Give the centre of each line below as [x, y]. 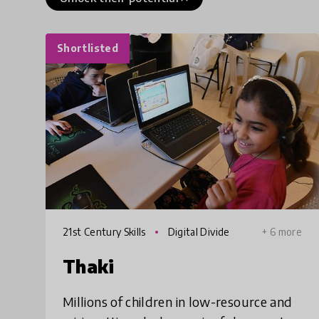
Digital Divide [198, 231]
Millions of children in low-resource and [178, 301]
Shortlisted [88, 48]
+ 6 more [282, 231]
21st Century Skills [106, 231]
